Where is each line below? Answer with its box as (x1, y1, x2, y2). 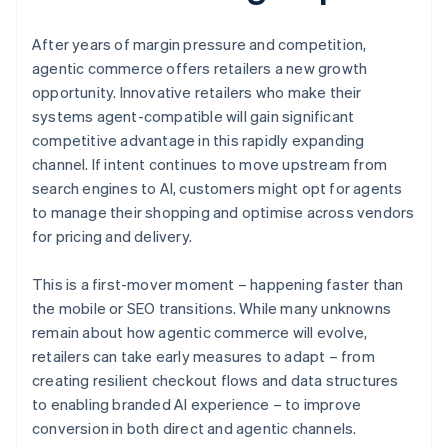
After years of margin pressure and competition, (32, 34, 367, 55)
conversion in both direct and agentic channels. (32, 418, 357, 439)
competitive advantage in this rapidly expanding (32, 130, 365, 151)
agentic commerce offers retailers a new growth (32, 58, 368, 79)
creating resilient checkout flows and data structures (32, 370, 399, 391)
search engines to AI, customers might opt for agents (32, 178, 403, 199)
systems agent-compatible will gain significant (32, 106, 355, 127)
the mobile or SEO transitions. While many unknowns (32, 298, 392, 319)
